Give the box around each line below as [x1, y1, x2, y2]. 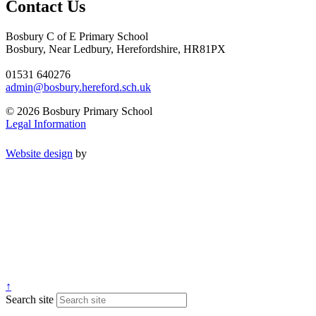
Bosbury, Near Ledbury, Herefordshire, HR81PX [6, 43, 226, 56]
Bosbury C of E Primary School [6, 30, 148, 43]
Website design [6, 147, 73, 160]
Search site [6, 293, 54, 306]
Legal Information [6, 118, 86, 130]
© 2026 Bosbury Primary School [6, 105, 152, 118]
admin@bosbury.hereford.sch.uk [6, 81, 151, 94]
